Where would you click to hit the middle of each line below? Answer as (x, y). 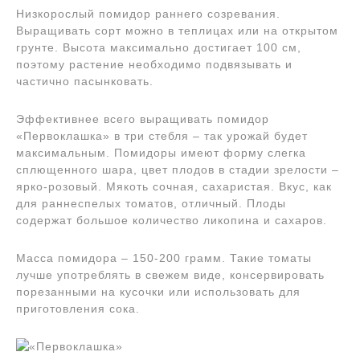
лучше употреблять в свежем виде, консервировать (170, 274)
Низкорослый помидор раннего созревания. (148, 13)
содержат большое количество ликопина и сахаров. (172, 220)
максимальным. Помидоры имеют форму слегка (161, 152)
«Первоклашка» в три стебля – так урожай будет (162, 135)
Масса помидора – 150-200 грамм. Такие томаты (164, 258)
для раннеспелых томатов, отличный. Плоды (151, 203)
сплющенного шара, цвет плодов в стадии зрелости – (178, 169)
